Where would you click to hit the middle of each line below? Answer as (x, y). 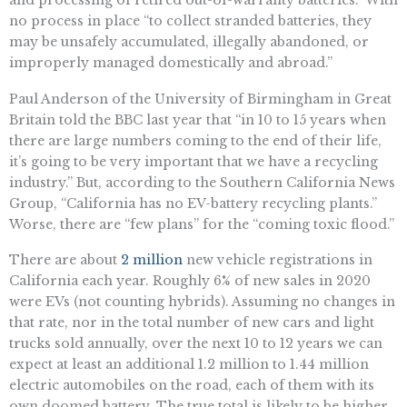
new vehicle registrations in (278, 260)
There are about (65, 260)
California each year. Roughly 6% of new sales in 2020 (190, 281)
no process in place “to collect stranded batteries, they (190, 20)
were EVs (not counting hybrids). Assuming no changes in (202, 302)
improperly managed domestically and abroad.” (171, 62)
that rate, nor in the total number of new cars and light (192, 323)
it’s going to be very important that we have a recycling (194, 161)
